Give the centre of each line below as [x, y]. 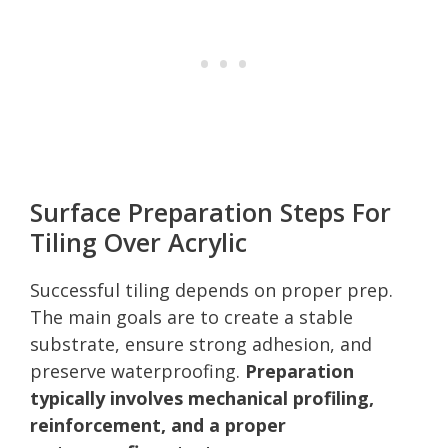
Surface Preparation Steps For [210, 211]
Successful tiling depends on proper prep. [211, 289]
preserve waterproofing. [137, 370]
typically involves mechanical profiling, [202, 397]
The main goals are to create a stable [191, 316]
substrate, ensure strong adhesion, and [201, 343]
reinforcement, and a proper [158, 424]
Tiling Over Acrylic [138, 241]
